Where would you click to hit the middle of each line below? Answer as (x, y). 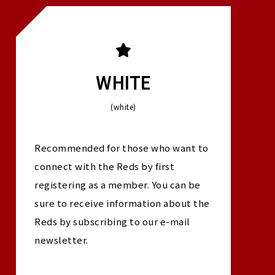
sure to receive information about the (122, 203)
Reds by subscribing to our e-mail (112, 221)
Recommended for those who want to (122, 148)
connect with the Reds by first (104, 166)
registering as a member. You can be (118, 184)
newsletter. (61, 240)
